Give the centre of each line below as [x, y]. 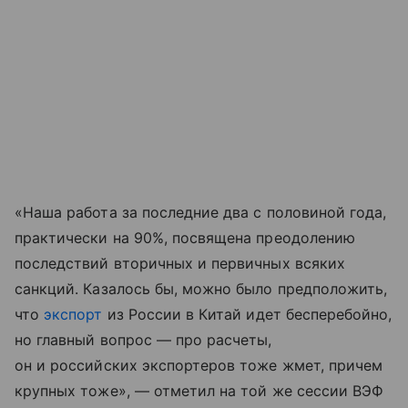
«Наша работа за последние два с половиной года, [201, 212]
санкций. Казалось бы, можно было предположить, [201, 288]
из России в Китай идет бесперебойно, [247, 314]
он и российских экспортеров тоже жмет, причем [199, 365]
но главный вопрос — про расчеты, [143, 339]
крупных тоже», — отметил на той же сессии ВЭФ [199, 390]
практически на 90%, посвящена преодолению [185, 237]
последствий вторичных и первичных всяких [180, 263]
